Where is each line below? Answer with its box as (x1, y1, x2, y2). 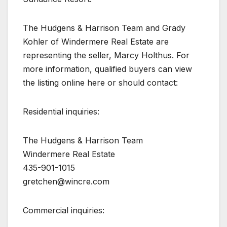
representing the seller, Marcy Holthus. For (23, 50, 190, 60)
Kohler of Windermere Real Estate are (23, 36, 169, 47)
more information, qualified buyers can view (23, 63, 192, 74)
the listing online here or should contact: (23, 77, 178, 88)
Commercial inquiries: (23, 205, 104, 215)
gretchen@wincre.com (23, 176, 109, 186)
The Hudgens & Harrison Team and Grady (23, 22, 185, 33)
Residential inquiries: (23, 106, 99, 117)
